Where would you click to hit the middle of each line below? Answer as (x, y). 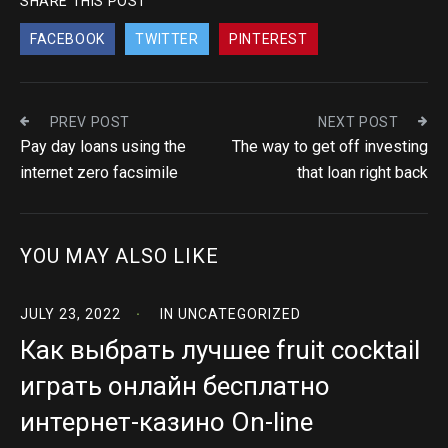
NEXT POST (358, 122)
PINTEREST (268, 39)
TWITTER (167, 39)
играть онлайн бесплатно (175, 386)
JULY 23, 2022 (70, 314)
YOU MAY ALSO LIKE (119, 256)
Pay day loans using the (103, 146)
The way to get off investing (330, 146)
